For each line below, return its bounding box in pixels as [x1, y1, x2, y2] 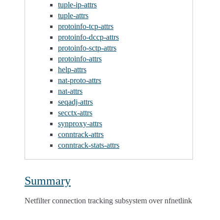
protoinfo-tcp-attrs [58, 22, 113, 30]
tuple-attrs [58, 11, 88, 20]
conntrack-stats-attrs [58, 140, 119, 149]
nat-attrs [58, 86, 82, 95]
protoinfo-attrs [58, 54, 102, 63]
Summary [25, 174, 71, 187]
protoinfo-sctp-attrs [58, 43, 116, 52]
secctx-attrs [58, 108, 92, 117]
